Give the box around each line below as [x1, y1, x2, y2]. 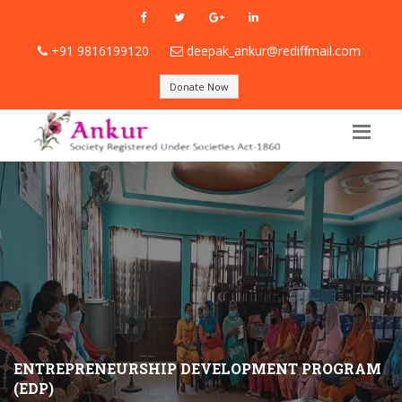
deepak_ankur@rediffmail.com [186, 42, 361, 59]
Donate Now [169, 80, 229, 93]
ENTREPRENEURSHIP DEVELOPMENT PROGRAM [13, 358, 381, 378]
